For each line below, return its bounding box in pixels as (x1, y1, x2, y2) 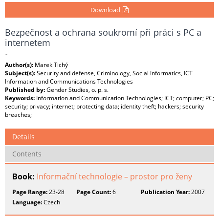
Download (90, 5, 120, 14)
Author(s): (5, 61, 35, 69)
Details (12, 132, 35, 141)
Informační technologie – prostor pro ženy (37, 171, 192, 182)
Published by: (5, 86, 46, 94)
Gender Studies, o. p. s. (46, 86, 109, 94)
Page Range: (12, 188, 47, 196)
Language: (12, 198, 42, 206)
